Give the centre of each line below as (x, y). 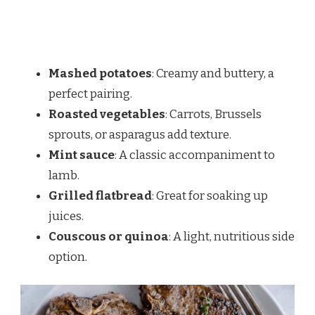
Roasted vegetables (107, 114)
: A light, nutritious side (232, 236)
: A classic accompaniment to (195, 155)
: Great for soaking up (210, 195)
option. (68, 257)
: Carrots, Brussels (213, 114)
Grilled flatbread (100, 195)
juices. (66, 216)
